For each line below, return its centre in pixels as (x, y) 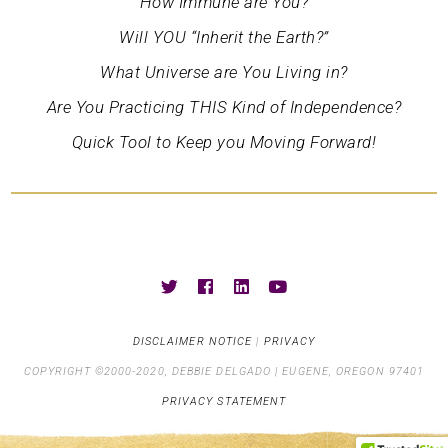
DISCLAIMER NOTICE (192, 342)
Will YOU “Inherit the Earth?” (224, 36)
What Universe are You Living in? (224, 71)
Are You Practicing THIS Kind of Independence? (224, 106)
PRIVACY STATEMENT (224, 402)
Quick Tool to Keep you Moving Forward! (224, 141)
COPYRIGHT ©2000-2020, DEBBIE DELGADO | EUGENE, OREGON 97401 (224, 372)
